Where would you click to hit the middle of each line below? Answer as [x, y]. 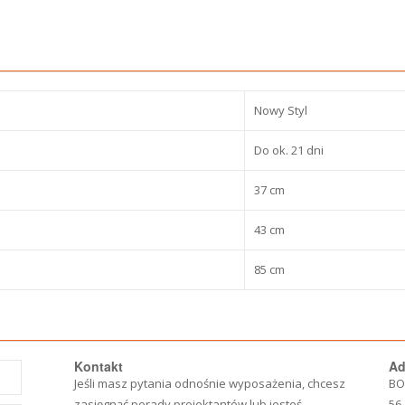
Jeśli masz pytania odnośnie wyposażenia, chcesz [210, 383]
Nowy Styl [281, 110]
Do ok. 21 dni [289, 150]
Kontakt [99, 366]
